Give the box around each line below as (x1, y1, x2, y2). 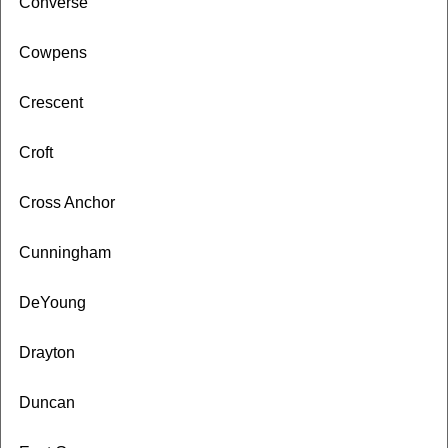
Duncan (18, 394, 75, 411)
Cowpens (18, 44, 87, 61)
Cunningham (18, 244, 111, 261)
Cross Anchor (18, 194, 115, 211)
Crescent (18, 94, 83, 111)
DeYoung (18, 294, 86, 311)
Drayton (18, 344, 75, 361)
